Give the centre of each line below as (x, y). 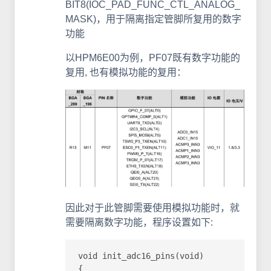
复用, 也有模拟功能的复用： (126, 72)
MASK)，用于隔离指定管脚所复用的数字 (153, 19)
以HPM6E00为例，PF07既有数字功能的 (153, 57)
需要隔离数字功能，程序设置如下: (139, 222)
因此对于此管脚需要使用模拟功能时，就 (152, 207)
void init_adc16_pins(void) (141, 256)
